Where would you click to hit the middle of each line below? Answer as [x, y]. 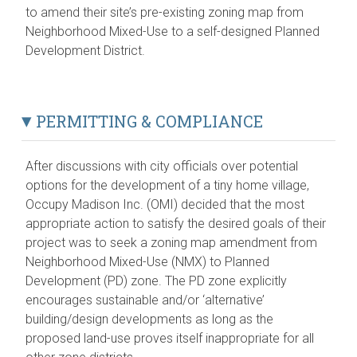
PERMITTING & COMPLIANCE [148, 121]
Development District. [86, 50]
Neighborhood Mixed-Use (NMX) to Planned [148, 261]
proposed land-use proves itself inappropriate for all [170, 338]
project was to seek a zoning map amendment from [172, 242]
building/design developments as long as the [150, 319]
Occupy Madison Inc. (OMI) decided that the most [165, 204]
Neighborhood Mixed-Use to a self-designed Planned [173, 31]
